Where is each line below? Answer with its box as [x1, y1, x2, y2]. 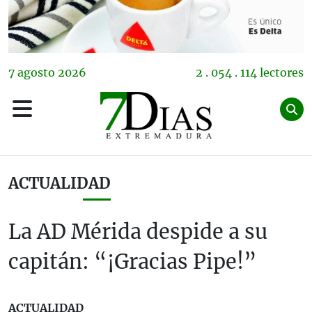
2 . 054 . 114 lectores [196, 65, 304, 80]
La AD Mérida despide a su [8, 219, 267, 245]
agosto [17, 65, 55, 80]
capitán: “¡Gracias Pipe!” [8, 249, 257, 275]
